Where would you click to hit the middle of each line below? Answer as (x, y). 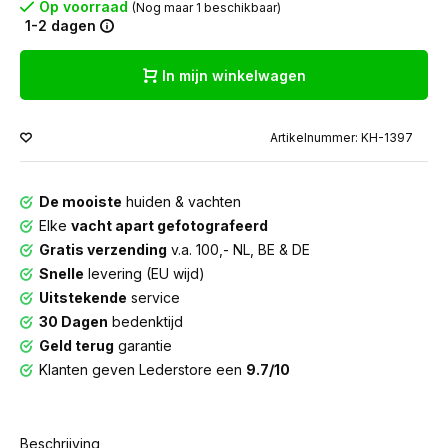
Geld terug (76, 345)
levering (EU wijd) (144, 273)
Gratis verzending (103, 249)
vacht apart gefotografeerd (169, 225)
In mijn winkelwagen (233, 75)
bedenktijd (145, 321)
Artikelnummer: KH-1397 (341, 137)
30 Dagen (73, 321)
